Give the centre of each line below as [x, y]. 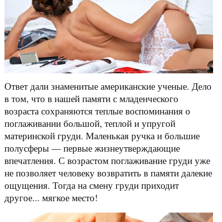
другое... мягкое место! [51, 197]
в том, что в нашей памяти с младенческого [91, 98]
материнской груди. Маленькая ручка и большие [102, 135]
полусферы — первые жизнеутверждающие [92, 148]
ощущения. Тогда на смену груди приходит [91, 185]
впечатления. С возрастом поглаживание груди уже [107, 160]
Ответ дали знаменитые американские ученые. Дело [108, 86]
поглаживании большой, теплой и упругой [90, 123]
